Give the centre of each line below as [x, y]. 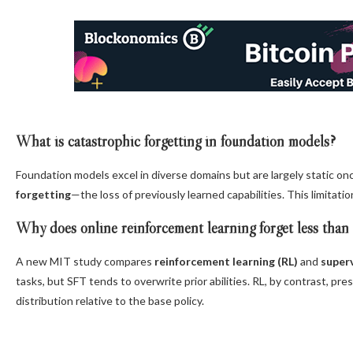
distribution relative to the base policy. [110, 301]
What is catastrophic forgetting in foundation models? [176, 141]
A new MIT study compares [85, 262]
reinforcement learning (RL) [226, 262]
